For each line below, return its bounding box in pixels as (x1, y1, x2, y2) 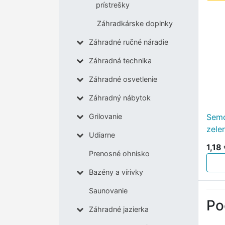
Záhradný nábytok (88, 93, 151, 102)
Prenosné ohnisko (88, 149, 150, 158)
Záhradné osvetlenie (88, 75, 157, 84)
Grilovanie (88, 112, 122, 121)
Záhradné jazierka (88, 205, 149, 214)
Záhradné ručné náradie (88, 38, 168, 47)
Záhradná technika (88, 56, 152, 65)
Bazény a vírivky (88, 168, 143, 177)
